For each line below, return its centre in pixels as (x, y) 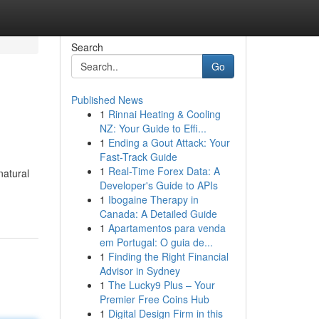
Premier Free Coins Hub (154, 299)
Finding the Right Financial (168, 256)
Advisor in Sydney (140, 271)
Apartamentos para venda (167, 228)
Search (87, 47)
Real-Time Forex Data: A (164, 171)
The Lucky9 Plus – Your (161, 285)
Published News (107, 100)
